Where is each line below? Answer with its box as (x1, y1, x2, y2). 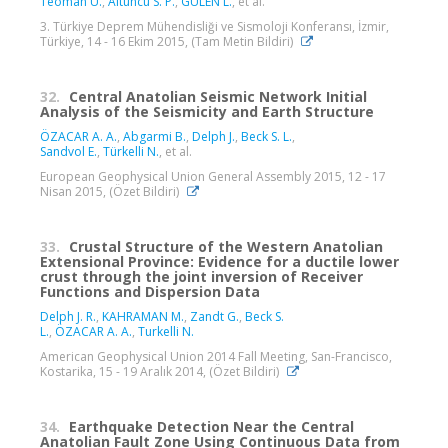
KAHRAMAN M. (102, 308, 184, 326)
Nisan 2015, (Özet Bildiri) (40, 183, 182, 201)
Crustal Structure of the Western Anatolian (69, 237, 383, 257)
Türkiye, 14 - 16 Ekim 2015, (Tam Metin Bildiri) (40, 33, 296, 51)
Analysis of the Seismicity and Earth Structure (40, 102, 374, 122)
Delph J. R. (40, 308, 96, 326)
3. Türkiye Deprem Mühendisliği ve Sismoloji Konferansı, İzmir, (40, 18, 389, 36)
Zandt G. (190, 308, 239, 326)
